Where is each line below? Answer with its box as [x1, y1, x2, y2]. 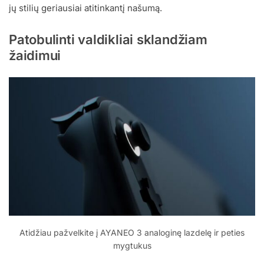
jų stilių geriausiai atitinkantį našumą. [9, 2, 162, 14]
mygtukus [113, 240, 151, 250]
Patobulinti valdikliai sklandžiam [9, 32, 207, 48]
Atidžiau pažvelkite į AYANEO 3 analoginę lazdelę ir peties [19, 227, 245, 237]
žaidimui [9, 48, 61, 64]
